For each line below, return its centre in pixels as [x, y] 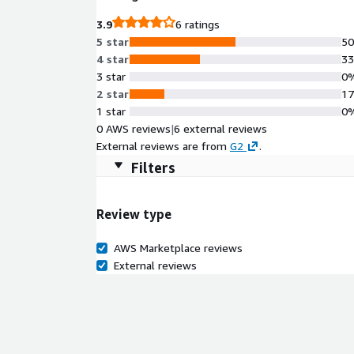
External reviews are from [162, 146]
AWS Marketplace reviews [178, 247]
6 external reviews [220, 128]
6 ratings [198, 24]
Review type [134, 215]
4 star [113, 59]
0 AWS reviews [134, 128]
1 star [111, 111]
